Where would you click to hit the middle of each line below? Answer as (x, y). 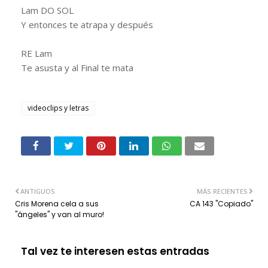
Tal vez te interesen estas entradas (115, 251)
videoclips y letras (58, 108)
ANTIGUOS (38, 191)
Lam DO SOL (47, 10)
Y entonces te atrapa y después (87, 24)
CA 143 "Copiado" (221, 203)
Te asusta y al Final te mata (77, 67)
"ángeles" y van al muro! (60, 214)
